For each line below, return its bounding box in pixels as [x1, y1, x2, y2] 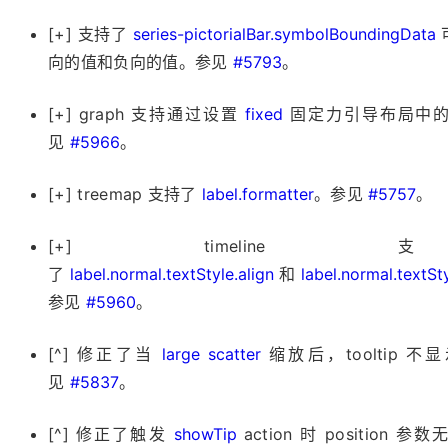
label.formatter [202, 184, 315, 204]
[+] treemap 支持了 [48, 184, 203, 204]
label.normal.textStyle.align [69, 264, 274, 284]
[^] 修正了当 [48, 344, 163, 364]
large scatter [162, 344, 261, 364]
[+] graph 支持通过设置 [48, 104, 246, 124]
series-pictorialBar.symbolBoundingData [132, 24, 436, 44]
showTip [173, 424, 237, 444]
